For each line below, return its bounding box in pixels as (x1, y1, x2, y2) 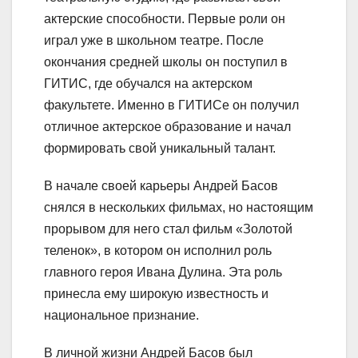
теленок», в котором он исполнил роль (44, 244, 272, 258)
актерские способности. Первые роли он (44, 12, 285, 26)
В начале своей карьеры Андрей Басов (44, 179, 278, 193)
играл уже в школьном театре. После (44, 34, 264, 48)
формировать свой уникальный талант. (44, 141, 276, 156)
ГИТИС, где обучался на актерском (44, 77, 253, 91)
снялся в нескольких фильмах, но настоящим (44, 201, 313, 215)
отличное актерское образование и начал (44, 120, 291, 134)
